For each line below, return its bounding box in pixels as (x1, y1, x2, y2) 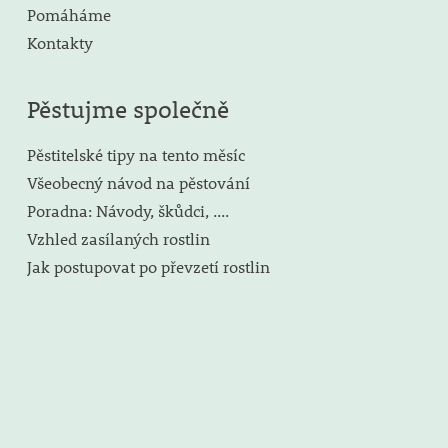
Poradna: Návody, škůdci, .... (26, 199, 229, 221)
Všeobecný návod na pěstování (26, 171, 250, 193)
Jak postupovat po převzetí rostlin (26, 255, 270, 277)
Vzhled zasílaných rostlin (26, 227, 210, 249)
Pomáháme (26, 3, 111, 25)
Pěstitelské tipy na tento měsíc (26, 143, 245, 165)
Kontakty (26, 31, 93, 53)
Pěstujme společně (26, 93, 229, 124)
